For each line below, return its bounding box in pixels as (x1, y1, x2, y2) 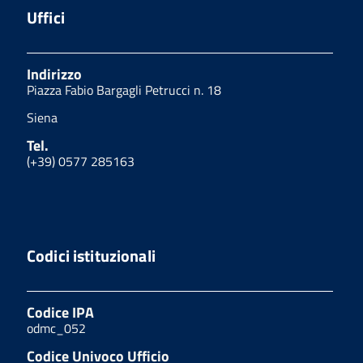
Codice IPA (27, 301, 94, 324)
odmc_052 (27, 318, 86, 339)
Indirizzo (27, 63, 82, 86)
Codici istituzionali (27, 243, 156, 269)
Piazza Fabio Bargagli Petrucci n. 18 (27, 80, 221, 100)
